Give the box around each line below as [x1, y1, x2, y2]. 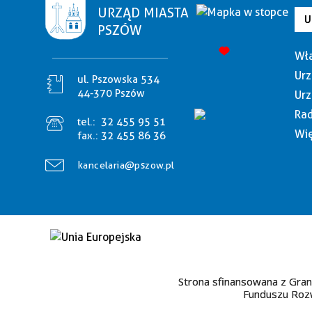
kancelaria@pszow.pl [78, 159, 175, 171]
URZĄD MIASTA [97, 5, 189, 21]
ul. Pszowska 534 [77, 73, 159, 86]
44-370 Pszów [77, 87, 145, 100]
